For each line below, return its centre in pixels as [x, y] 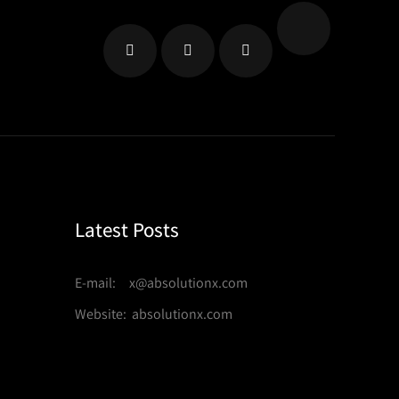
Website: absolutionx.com [153, 314]
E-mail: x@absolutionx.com [161, 283]
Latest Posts [126, 230]
